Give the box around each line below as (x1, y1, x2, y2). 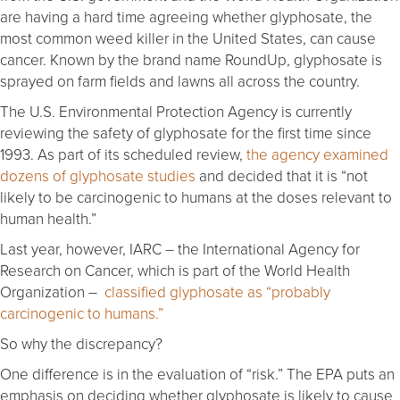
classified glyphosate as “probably (104, 280, 330, 302)
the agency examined (246, 143, 388, 164)
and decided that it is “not (196, 164, 368, 186)
